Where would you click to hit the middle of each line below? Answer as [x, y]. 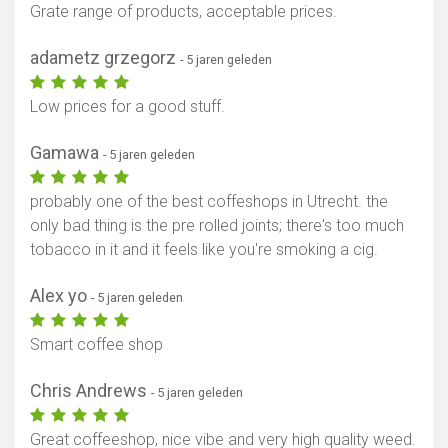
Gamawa [66, 153]
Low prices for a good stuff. [127, 107]
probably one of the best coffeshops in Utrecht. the [209, 202]
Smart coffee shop [96, 345]
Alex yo [60, 296]
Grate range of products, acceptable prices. [183, 12]
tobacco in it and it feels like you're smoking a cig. [204, 250]
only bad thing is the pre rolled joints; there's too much [217, 226]
